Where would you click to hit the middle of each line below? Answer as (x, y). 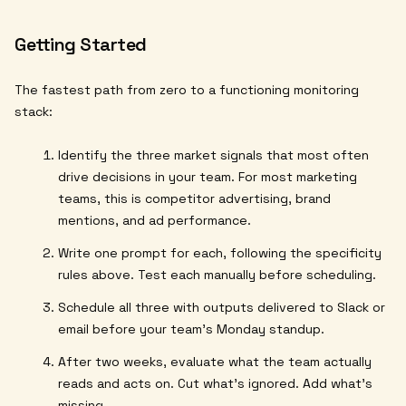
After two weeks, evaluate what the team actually (215, 361)
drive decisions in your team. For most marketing (208, 176)
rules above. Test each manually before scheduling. (217, 274)
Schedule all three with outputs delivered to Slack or (222, 307)
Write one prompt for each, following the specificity (220, 252)
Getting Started (81, 44)
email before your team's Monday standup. (191, 329)
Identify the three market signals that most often (213, 155)
